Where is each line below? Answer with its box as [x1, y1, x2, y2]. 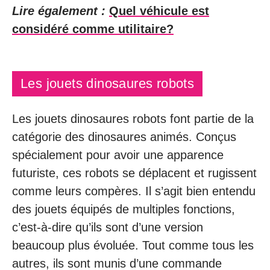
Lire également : [12, 4, 105, 17]
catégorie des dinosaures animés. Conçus [12, 130, 236, 143]
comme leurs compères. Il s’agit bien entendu [12, 184, 256, 198]
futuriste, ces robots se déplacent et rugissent [12, 166, 257, 180]
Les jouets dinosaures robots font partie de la [12, 112, 254, 125]
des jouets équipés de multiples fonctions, [12, 202, 235, 216]
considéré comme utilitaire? [12, 22, 174, 36]
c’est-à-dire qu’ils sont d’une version [12, 221, 203, 234]
